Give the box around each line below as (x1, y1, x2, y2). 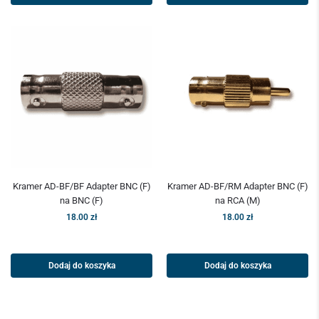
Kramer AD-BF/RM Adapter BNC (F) (167, 181, 308, 192)
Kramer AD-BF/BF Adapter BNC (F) (12, 181, 151, 192)
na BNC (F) (60, 195, 103, 206)
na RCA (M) (214, 195, 261, 206)
